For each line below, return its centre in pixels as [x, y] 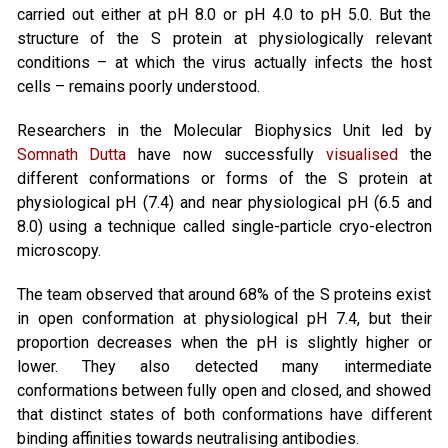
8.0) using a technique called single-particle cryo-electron [224, 226]
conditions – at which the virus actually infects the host [224, 62]
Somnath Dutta [71, 154]
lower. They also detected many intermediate [224, 366]
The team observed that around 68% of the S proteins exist [224, 294]
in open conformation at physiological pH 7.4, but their [224, 318]
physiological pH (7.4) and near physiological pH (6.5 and [224, 202]
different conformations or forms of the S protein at [224, 178]
